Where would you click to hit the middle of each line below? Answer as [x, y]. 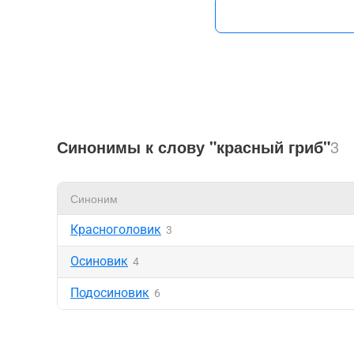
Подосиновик [110, 293]
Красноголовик [116, 230]
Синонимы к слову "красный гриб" [194, 147]
